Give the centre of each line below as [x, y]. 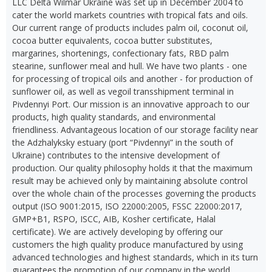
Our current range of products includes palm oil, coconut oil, [130, 28]
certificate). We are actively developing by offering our [117, 232]
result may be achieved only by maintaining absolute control [130, 181]
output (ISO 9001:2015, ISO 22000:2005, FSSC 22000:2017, [127, 206]
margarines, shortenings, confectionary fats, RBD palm [121, 53]
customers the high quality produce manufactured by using [127, 244]
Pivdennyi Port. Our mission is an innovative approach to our [131, 104]
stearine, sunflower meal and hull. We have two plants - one [130, 66]
